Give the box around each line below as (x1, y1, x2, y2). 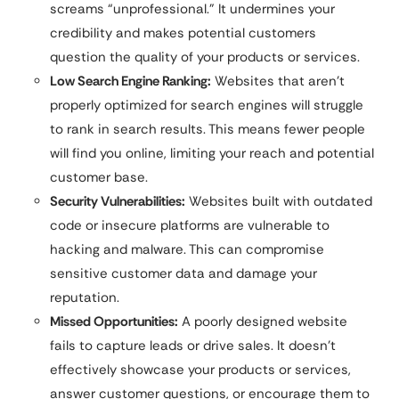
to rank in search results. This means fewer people (50, 120, 365, 139)
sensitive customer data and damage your (50, 265, 317, 283)
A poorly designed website (178, 313, 347, 331)
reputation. (50, 289, 119, 307)
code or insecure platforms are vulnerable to (50, 216, 330, 235)
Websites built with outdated (185, 192, 372, 211)
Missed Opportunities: (50, 313, 178, 331)
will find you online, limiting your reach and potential (50, 144, 374, 163)
